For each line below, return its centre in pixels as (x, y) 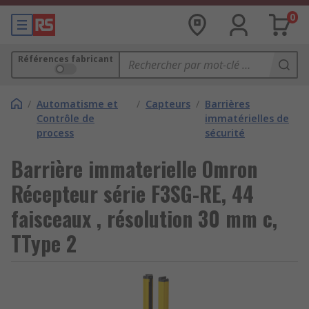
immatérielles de (247, 118)
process (55, 133)
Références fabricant (66, 59)
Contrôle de (66, 118)
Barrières (227, 104)
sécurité (225, 133)
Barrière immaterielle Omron (134, 169)
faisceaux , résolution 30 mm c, (144, 218)
